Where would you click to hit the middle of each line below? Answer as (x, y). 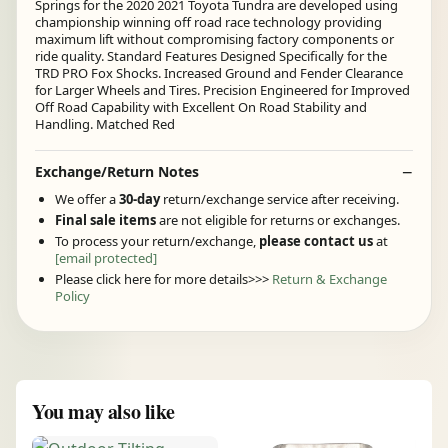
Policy (72, 295)
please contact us (316, 240)
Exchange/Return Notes (117, 171)
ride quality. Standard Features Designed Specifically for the (211, 56)
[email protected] (106, 257)
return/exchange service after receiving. (281, 198)
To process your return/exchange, (157, 240)
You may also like (103, 411)
